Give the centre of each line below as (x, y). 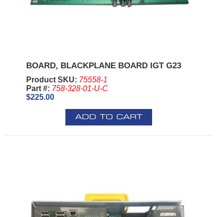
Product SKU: (52, 79)
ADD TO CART (108, 117)
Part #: (39, 88)
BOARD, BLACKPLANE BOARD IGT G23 (103, 65)
